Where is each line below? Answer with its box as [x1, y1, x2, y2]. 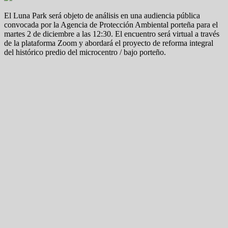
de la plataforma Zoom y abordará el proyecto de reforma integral [4, 38, 213, 47]
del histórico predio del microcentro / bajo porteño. [4, 47, 166, 56]
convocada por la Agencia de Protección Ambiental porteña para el [4, 20, 218, 29]
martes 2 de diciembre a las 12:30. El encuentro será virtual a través [4, 29, 219, 38]
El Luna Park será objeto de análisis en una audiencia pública [4, 11, 200, 20]
